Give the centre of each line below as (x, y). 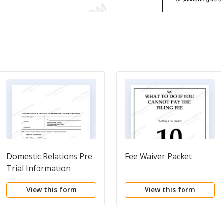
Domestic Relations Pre (49, 156)
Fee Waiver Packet (158, 156)
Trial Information (38, 168)
